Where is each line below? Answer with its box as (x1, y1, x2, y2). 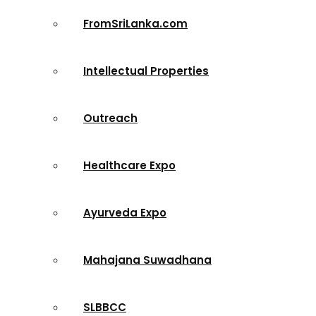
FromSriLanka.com (83, 16, 188, 31)
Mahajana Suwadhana (83, 253, 212, 267)
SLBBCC (83, 300, 126, 315)
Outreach (83, 111, 138, 126)
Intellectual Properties (83, 63, 209, 78)
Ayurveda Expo (83, 205, 166, 220)
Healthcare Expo (83, 158, 176, 173)
